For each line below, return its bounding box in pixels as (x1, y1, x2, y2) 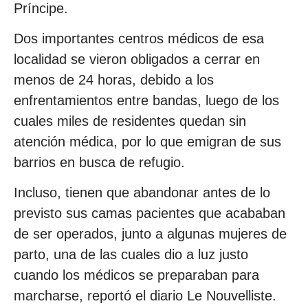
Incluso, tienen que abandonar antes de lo (14, 185, 270, 201)
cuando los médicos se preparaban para (14, 267, 259, 283)
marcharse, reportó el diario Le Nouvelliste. (14, 288, 276, 304)
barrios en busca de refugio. (14, 154, 185, 170)
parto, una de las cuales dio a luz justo (14, 247, 248, 263)
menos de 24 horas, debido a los (14, 71, 214, 87)
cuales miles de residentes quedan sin (14, 113, 246, 129)
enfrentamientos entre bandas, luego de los (14, 92, 279, 108)
